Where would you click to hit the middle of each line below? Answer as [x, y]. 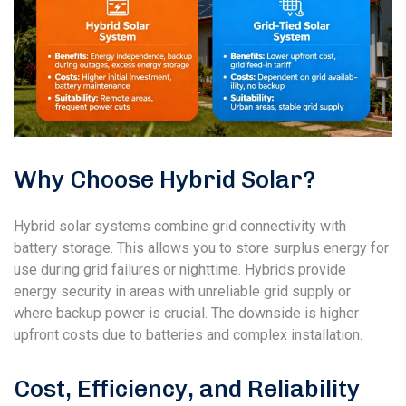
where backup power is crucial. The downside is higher [186, 314]
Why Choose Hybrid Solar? [164, 180]
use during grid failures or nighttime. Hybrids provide [180, 270]
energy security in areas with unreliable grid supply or [182, 292]
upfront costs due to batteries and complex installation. [188, 335]
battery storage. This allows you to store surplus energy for [201, 248]
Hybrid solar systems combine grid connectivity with [180, 227]
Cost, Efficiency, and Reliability [187, 389]
